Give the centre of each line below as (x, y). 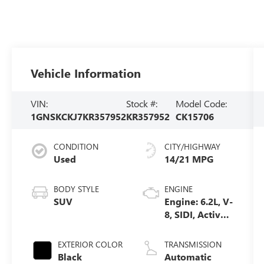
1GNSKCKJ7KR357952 (79, 116)
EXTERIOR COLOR (90, 244)
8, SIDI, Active (195, 214)
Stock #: (142, 103)
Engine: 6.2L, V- (198, 201)
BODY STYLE (77, 189)
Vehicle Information (86, 73)
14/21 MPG (189, 159)
